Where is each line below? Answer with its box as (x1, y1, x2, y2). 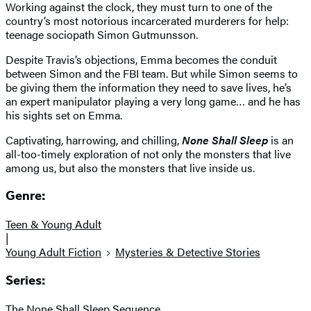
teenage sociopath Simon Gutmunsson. (6, 26, 198, 42)
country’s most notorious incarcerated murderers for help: (6, 12, 289, 28)
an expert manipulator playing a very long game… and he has (6, 92, 301, 109)
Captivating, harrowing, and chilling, (6, 131, 182, 148)
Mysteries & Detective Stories (115, 244, 260, 260)
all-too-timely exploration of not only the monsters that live (6, 145, 291, 162)
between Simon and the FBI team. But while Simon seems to (6, 65, 298, 81)
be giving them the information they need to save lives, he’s (6, 78, 292, 95)
